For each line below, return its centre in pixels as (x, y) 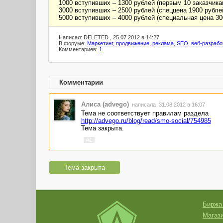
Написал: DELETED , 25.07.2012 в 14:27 (109, 37)
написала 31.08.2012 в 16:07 (167, 105)
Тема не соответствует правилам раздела (145, 113)
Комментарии (81, 82)
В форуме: (73, 43)
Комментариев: (79, 49)
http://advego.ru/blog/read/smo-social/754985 (146, 121)
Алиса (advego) (105, 104)
